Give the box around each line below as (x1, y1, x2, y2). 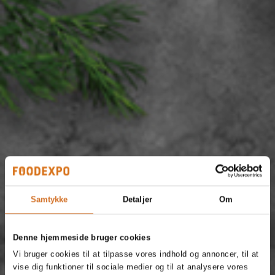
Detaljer (123, 195, 152, 204)
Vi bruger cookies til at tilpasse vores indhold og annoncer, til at (13, 249, 259, 259)
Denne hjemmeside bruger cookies (13, 232, 150, 242)
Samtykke (30, 195, 68, 204)
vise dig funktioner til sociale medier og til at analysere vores (13, 262, 249, 272)
